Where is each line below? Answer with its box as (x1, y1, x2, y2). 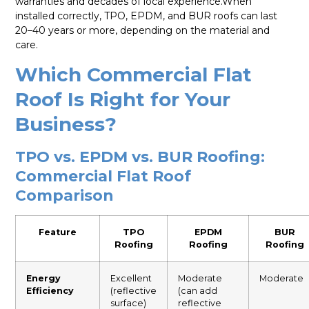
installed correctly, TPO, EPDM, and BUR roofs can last (15, 9, 278, 22)
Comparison (15, 186, 114, 206)
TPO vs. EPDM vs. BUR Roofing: (15, 148, 266, 167)
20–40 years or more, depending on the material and (15, 23, 270, 37)
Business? (15, 112, 117, 137)
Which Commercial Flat (15, 63, 252, 87)
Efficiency (26, 286, 74, 297)
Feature (39, 227, 77, 238)
